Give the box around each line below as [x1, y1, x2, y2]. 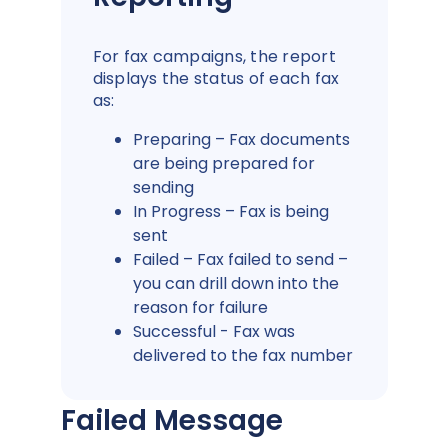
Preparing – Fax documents [132, 127, 350, 151]
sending [132, 175, 194, 199]
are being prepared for [132, 151, 315, 175]
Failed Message [60, 400, 283, 440]
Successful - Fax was [132, 319, 295, 343]
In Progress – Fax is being [132, 199, 329, 223]
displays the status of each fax [92, 66, 340, 90]
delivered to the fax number [132, 343, 353, 367]
